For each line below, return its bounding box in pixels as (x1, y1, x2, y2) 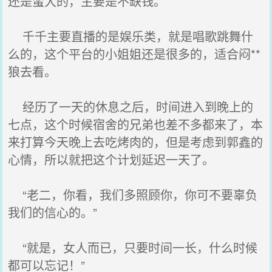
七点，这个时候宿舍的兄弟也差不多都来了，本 (8, 115, 263, 133)
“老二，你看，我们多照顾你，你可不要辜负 (8, 186, 258, 203)
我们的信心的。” (8, 203, 98, 221)
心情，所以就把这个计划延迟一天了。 (8, 151, 215, 168)
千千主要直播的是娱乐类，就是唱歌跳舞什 (8, 27, 254, 45)
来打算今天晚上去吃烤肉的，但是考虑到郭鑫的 (8, 133, 263, 151)
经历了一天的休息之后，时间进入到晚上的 (8, 98, 254, 115)
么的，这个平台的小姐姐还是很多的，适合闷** (8, 45, 261, 63)
